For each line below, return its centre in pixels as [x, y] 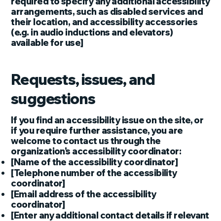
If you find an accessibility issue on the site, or [107, 120]
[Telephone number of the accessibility [94, 173]
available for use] [47, 43]
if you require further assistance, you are [97, 130]
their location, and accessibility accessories [104, 22]
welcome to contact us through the [86, 141]
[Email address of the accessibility [84, 194]
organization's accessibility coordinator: [96, 151]
